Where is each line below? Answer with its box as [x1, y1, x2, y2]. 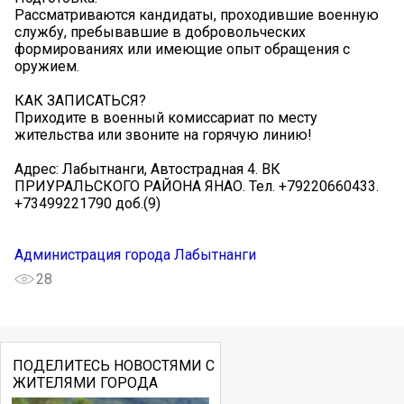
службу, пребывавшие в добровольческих [14, 23, 306, 41]
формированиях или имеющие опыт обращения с [14, 40, 350, 58]
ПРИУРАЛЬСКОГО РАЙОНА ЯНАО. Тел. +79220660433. [14, 177, 379, 195]
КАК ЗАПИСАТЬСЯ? [14, 91, 146, 109]
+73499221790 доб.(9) [14, 194, 161, 212]
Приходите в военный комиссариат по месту [14, 108, 317, 126]
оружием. [14, 57, 79, 75]
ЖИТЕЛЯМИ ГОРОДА [12, 373, 158, 391]
